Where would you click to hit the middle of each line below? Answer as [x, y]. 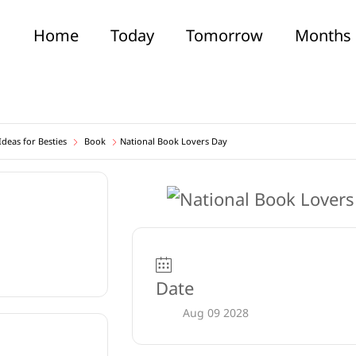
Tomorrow [224, 35]
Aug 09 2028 [215, 313]
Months [323, 35]
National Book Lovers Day [174, 141]
